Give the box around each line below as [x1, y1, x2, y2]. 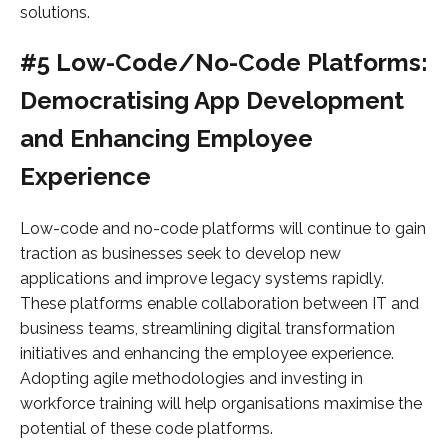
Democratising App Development [20, 86, 404, 116]
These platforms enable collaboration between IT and [20, 294, 419, 314]
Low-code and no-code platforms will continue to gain [20, 219, 426, 239]
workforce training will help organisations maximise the [20, 394, 422, 414]
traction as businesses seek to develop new [20, 244, 341, 264]
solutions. [20, 2, 90, 22]
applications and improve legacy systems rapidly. [20, 269, 384, 289]
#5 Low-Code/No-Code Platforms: [20, 48, 428, 78]
